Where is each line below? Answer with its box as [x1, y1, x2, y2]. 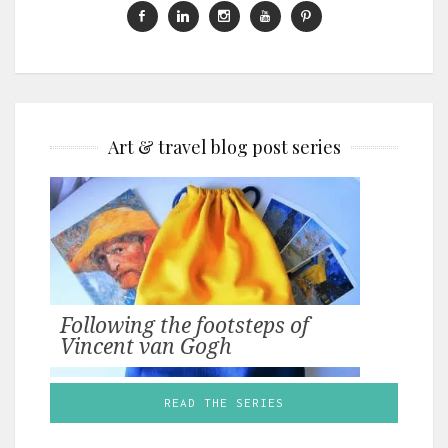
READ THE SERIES [164, 395, 284, 409]
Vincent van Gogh [60, 331, 232, 360]
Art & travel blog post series [107, 134, 341, 159]
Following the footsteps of [60, 310, 309, 339]
